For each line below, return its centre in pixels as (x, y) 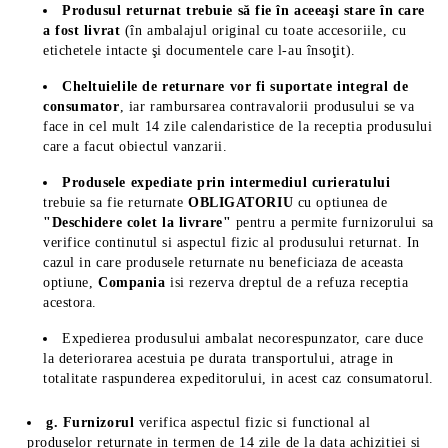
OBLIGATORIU (243, 202)
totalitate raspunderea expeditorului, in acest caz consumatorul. (238, 378)
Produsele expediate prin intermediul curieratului (226, 182)
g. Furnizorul (92, 422)
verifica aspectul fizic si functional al (254, 422)
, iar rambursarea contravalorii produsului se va (267, 106)
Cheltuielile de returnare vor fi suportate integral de (235, 86)
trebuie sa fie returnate (115, 202)
